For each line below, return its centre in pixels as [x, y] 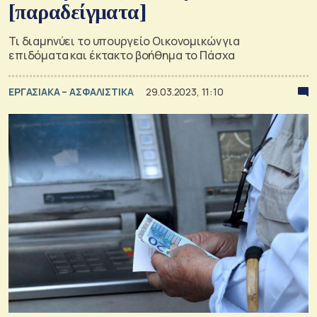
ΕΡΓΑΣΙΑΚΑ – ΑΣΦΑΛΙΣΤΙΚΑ [72, 91]
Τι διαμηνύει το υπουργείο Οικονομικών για [124, 41]
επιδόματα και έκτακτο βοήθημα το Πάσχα [122, 55]
